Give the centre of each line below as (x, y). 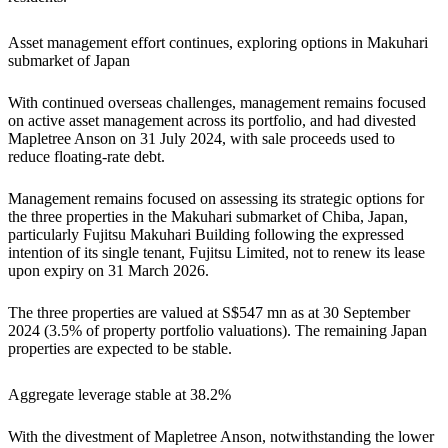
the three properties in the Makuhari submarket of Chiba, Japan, (208, 216)
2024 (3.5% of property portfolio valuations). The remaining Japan (217, 330)
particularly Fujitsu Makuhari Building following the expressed (206, 234)
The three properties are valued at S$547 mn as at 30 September (209, 312)
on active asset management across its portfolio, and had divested (212, 120)
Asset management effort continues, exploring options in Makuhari (218, 42)
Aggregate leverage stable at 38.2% (119, 394)
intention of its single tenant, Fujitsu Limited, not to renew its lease (216, 252)
